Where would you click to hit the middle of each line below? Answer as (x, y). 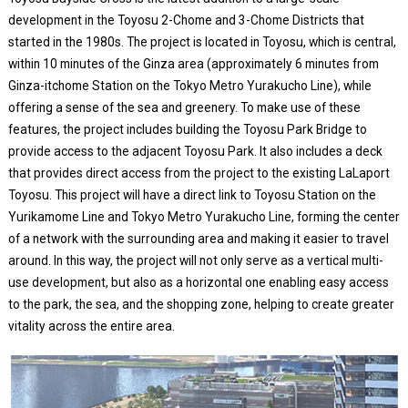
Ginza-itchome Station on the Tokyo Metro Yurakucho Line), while (189, 85)
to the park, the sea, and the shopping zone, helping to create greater (201, 304)
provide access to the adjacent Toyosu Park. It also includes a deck (195, 151)
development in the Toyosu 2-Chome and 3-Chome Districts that (186, 20)
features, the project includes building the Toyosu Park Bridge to (187, 129)
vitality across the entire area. (91, 326)
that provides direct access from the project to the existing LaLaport (199, 173)
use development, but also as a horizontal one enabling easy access (198, 282)
